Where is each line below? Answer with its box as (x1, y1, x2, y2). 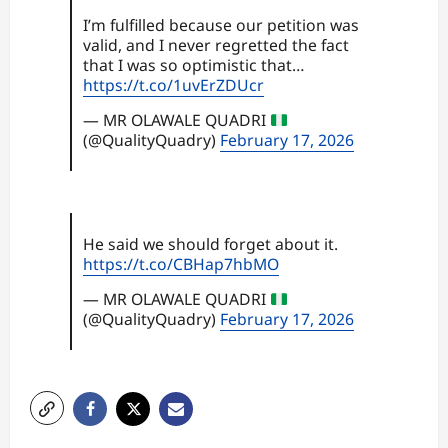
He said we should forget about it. (82, 232, 338, 255)
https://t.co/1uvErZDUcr (82, 73, 264, 96)
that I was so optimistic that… (82, 53, 304, 76)
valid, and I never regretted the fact (82, 33, 349, 56)
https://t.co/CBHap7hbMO (82, 252, 279, 275)
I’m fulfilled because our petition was (82, 13, 359, 36)
